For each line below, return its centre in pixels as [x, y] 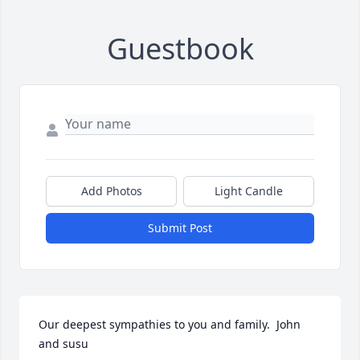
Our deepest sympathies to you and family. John [170, 324]
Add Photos [111, 191]
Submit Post [180, 228]
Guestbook [180, 49]
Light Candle [249, 191]
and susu [63, 344]
